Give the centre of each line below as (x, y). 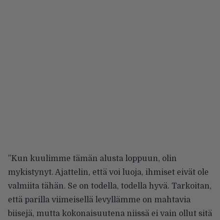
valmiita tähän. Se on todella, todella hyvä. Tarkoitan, (110, 186)
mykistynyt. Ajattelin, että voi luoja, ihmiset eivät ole (108, 173)
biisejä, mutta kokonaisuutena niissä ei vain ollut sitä (110, 214)
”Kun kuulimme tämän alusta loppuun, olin (92, 159)
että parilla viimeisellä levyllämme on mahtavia (99, 200)
